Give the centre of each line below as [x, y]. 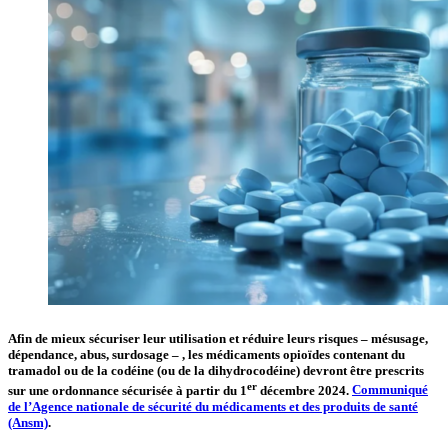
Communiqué [390, 390]
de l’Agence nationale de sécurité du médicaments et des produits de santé [213, 406]
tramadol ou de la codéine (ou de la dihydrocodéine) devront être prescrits [216, 371]
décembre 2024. [303, 390]
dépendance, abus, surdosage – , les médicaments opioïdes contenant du [206, 355]
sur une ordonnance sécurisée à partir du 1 [127, 390]
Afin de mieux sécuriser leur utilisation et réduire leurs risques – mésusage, [218, 339]
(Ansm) [28, 422]
